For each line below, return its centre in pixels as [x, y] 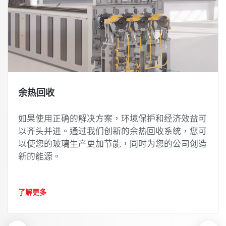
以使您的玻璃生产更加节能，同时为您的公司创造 [112, 144]
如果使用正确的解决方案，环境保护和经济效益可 [112, 119]
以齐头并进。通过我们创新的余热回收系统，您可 [112, 131]
